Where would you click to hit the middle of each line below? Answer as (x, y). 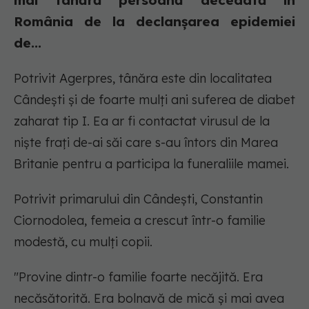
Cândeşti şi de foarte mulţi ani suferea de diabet (154, 100)
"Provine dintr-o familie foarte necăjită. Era (138, 277)
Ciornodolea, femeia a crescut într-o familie (140, 221)
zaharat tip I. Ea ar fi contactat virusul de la (142, 121)
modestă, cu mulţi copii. (83, 242)
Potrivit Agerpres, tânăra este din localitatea (143, 79)
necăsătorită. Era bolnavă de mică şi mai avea (149, 299)
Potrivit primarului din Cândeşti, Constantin (138, 199)
